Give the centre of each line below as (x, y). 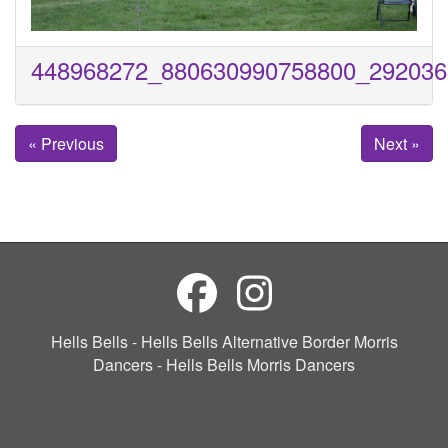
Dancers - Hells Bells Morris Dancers (224, 365)
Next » (396, 144)
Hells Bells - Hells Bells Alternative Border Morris (224, 342)
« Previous (66, 144)
